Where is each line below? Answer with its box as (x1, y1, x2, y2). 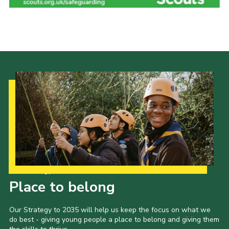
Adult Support (20, 8, 80, 20)
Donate (20, 27, 51, 39)
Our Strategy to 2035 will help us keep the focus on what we (9, 205, 211, 215)
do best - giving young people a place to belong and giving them (9, 215, 219, 225)
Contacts (20, 45, 57, 58)
